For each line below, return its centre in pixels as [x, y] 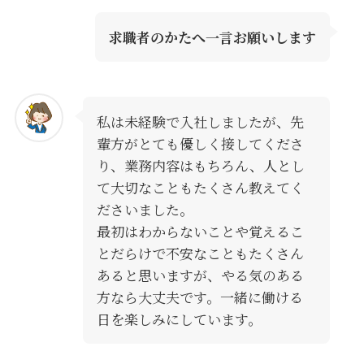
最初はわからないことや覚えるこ [200, 232]
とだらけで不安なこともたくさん [200, 253]
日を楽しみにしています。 [179, 319]
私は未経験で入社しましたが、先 [200, 122]
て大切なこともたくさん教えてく [200, 188]
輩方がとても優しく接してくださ [200, 144]
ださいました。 [145, 210]
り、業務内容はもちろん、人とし [200, 166]
